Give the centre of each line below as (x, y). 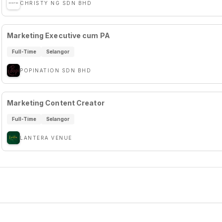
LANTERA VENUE (46, 138)
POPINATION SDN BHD (56, 70)
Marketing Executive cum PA (58, 35)
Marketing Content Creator (56, 103)
